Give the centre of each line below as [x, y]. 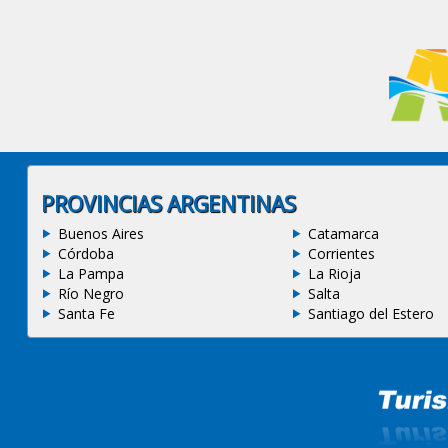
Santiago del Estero [371, 313]
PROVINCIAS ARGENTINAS [168, 203]
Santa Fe [86, 313]
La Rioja [334, 273]
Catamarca [343, 233]
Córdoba [85, 253]
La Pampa [90, 273]
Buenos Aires [100, 233]
